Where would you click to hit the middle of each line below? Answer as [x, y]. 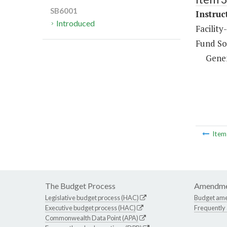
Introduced [76, 23]
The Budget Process [80, 186]
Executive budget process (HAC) [90, 208]
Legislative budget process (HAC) [92, 198]
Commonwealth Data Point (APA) [92, 218]
